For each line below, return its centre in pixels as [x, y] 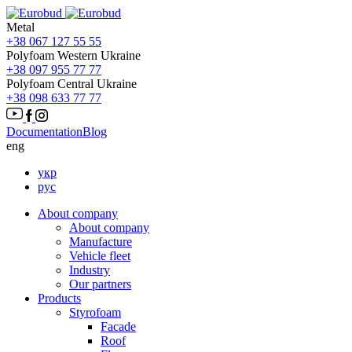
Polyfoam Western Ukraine [73, 55]
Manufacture [101, 242]
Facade [118, 326]
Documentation [44, 132]
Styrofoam [95, 312]
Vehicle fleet [100, 256]
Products [59, 298]
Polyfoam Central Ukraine [71, 84]
